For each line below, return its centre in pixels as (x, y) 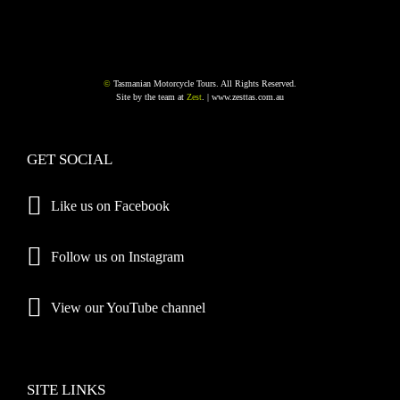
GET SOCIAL (70, 159)
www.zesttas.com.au (248, 97)
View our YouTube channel (128, 308)
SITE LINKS (66, 390)
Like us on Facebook (110, 206)
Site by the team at (151, 97)
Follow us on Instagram (117, 257)
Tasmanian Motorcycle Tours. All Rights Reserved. (204, 83)
